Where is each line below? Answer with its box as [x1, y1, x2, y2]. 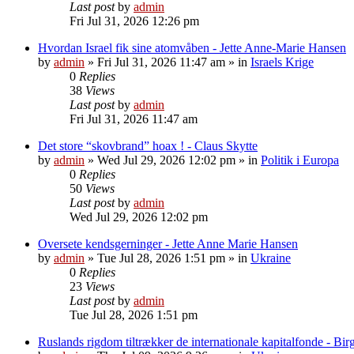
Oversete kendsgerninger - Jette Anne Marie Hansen [38, 236, 298, 250]
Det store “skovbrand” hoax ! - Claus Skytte [38, 138, 258, 153]
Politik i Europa [261, 153, 339, 167]
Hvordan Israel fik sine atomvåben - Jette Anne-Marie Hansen [38, 40, 346, 55]
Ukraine [250, 250, 291, 265]
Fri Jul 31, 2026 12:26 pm [70, 13, 199, 28]
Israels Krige [250, 55, 314, 69]
